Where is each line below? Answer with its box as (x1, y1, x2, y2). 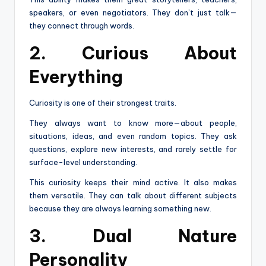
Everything (29, 65, 123, 88)
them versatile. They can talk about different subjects (29, 190, 237, 200)
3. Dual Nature (29, 224, 237, 247)
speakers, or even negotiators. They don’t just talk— (29, 7, 237, 17)
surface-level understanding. (29, 157, 137, 167)
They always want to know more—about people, (29, 118, 237, 128)
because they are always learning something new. (29, 203, 211, 213)
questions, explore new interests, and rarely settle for (29, 144, 237, 154)
